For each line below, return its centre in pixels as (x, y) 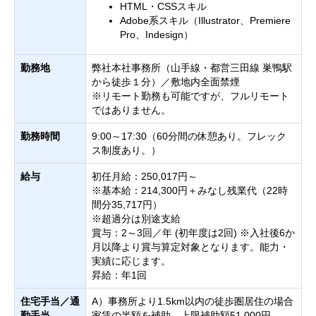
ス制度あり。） (126, 150)
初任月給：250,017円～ (145, 176)
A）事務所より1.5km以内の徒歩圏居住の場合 (193, 301)
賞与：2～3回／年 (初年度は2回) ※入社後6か (193, 233)
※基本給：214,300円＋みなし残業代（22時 (190, 190)
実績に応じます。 (131, 261)
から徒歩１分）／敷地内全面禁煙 (166, 82)
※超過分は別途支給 (136, 219)
